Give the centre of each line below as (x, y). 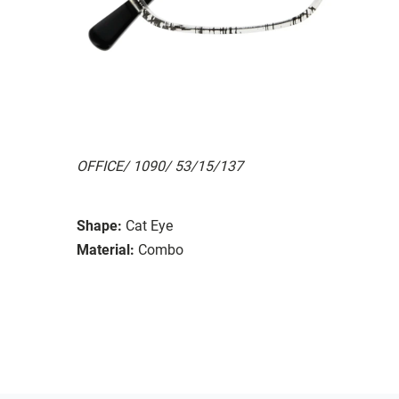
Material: (106, 249)
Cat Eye (149, 225)
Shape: (99, 225)
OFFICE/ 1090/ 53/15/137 (160, 166)
